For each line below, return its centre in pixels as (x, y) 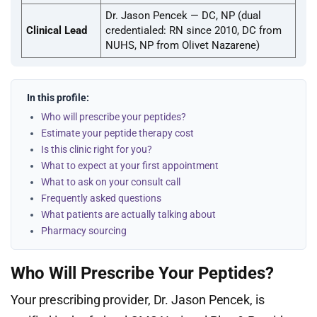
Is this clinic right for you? (97, 149)
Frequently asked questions (101, 198)
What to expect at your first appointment (130, 166)
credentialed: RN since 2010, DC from (194, 30)
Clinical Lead (57, 30)
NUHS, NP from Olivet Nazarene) (183, 45)
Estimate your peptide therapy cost (117, 133)
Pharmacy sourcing (84, 231)
